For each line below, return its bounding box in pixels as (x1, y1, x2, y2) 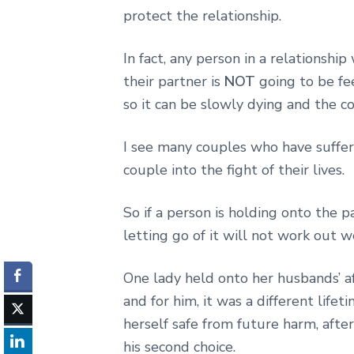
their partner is (123, 72, 224, 92)
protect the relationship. (123, 6, 281, 26)
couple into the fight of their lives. (123, 160, 345, 180)
